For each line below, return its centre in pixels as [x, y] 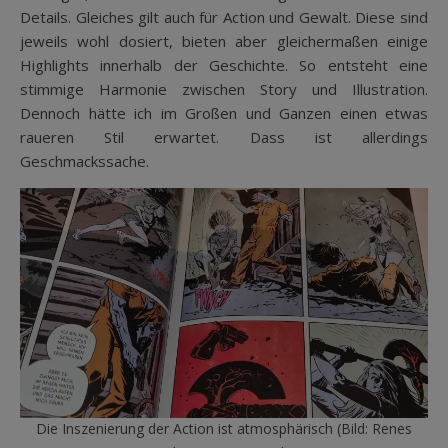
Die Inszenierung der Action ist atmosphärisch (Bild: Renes [224, 429]
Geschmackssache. [84, 161]
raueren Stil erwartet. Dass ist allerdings [224, 137]
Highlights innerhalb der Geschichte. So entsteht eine [224, 65]
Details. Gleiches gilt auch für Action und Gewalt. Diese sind [224, 17]
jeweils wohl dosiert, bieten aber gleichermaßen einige [224, 41]
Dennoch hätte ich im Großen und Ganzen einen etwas [224, 113]
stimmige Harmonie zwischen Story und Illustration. [224, 89]
